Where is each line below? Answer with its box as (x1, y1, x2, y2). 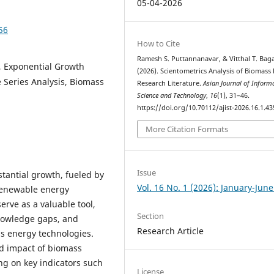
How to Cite (137, 37, 180, 49)
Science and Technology (137, 91, 207, 100)
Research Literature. (137, 78, 204, 87)
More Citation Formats (146, 124, 229, 135)
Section (137, 210, 165, 221)
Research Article (137, 224, 204, 237)
